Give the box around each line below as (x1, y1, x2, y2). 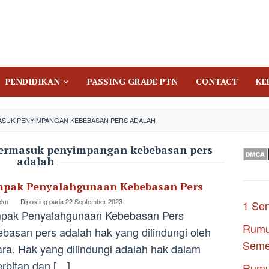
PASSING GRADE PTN (87, 76, 178, 87)
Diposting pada (20, 196, 65, 206)
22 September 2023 (65, 196, 122, 206)
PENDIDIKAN (5, 76, 60, 87)
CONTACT (196, 76, 238, 87)
